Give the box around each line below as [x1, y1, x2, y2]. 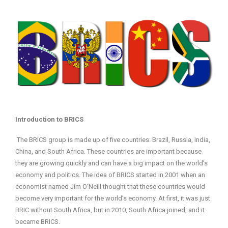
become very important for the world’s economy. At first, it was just [15, 194, 210, 203]
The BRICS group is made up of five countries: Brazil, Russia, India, [17, 136, 210, 144]
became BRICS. [15, 218, 60, 226]
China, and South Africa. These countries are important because [15, 148, 202, 156]
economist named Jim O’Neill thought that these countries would [15, 183, 205, 191]
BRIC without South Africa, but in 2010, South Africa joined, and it [15, 206, 205, 214]
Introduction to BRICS [15, 116, 83, 124]
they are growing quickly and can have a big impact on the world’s [15, 159, 208, 167]
